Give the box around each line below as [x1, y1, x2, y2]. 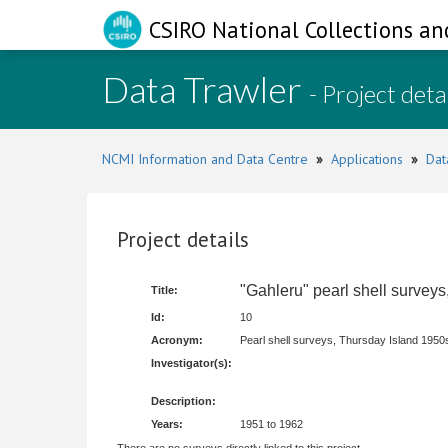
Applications [331, 150, 403, 168]
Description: [151, 395, 216, 407]
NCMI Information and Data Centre [102, 150, 308, 168]
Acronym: [151, 334, 203, 346]
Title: [151, 284, 178, 296]
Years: [151, 418, 183, 430]
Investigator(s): [151, 357, 232, 369]
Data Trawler [102, 67, 309, 111]
